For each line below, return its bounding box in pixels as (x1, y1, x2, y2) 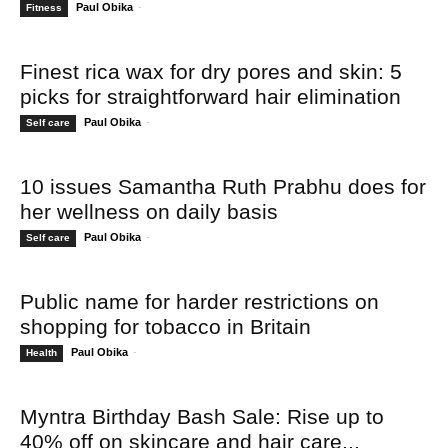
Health (26, 346, 57, 358)
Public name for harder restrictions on (20, 289, 379, 313)
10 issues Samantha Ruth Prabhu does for (20, 174, 426, 198)
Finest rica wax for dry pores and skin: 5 (20, 59, 402, 83)
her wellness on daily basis (20, 199, 278, 223)
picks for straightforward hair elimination (20, 84, 401, 108)
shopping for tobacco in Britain (20, 314, 311, 338)
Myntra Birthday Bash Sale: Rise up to (20, 404, 384, 428)
